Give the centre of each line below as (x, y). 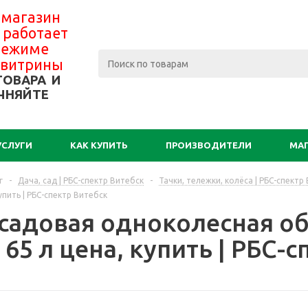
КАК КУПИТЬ (99, 145)
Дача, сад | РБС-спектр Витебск (81, 180)
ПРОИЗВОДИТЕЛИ (209, 145)
